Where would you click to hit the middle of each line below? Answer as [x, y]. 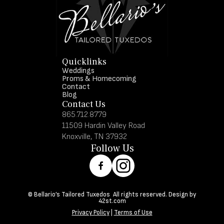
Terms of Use [133, 212]
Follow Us [112, 148]
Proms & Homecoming [99, 78]
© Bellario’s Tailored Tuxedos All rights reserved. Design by [112, 194]
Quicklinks [84, 61]
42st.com [112, 201]
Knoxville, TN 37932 [94, 136]
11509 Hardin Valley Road [106, 125]
